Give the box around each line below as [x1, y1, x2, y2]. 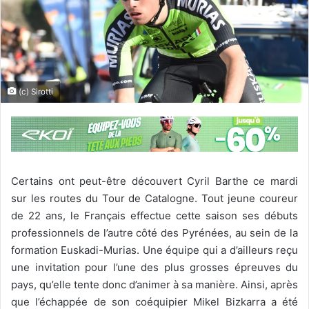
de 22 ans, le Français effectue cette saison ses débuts [11, 209, 298, 223]
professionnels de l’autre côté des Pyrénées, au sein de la [11, 226, 298, 240]
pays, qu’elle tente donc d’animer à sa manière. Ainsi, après [11, 278, 298, 292]
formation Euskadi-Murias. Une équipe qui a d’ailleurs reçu [11, 243, 298, 257]
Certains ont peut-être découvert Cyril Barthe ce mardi [11, 175, 298, 188]
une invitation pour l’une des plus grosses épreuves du [11, 261, 298, 275]
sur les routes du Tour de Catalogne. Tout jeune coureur [11, 192, 298, 206]
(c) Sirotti [17, 86, 53, 97]
